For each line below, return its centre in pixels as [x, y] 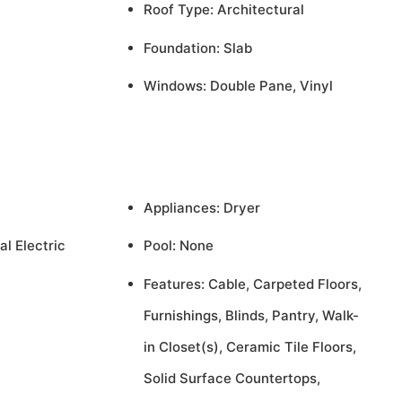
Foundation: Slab [197, 48]
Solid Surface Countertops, [232, 378]
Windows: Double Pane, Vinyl [238, 86]
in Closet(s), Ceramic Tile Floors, [249, 346]
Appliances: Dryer [201, 207]
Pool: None [178, 245]
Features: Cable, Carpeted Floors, [252, 284]
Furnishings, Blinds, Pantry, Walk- [251, 315]
